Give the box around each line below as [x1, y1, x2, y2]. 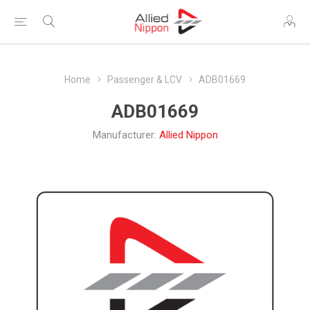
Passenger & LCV [107, 74, 182, 85]
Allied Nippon [158, 129, 218, 141]
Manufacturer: [92, 129, 156, 141]
